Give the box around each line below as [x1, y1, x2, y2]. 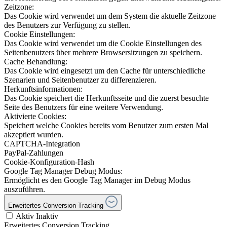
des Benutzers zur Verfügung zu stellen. [4, 21, 131, 30]
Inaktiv [36, 212, 58, 221]
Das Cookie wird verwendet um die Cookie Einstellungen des [4, 39, 202, 48]
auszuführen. [4, 185, 45, 194]
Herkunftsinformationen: [4, 85, 83, 94]
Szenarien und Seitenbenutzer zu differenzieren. [4, 75, 157, 85]
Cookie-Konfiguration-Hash [4, 158, 94, 167]
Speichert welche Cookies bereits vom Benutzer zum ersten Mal [4, 121, 208, 130]
